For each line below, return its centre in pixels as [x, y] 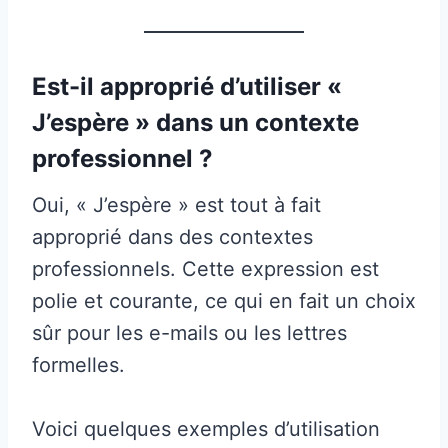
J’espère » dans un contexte [195, 122]
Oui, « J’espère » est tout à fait [176, 204]
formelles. [78, 364]
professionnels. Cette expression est [205, 268]
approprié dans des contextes [172, 236]
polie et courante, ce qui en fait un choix [224, 300]
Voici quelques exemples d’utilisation [206, 428]
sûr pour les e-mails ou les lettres [189, 332]
